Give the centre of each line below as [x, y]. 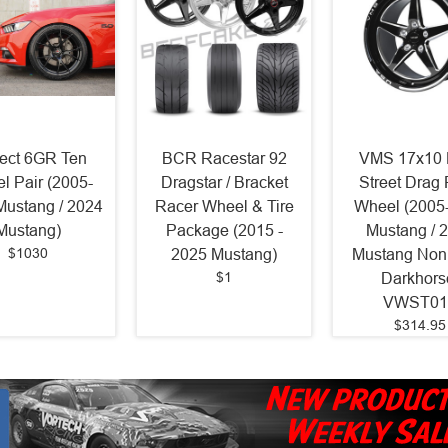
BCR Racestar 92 [224, 158]
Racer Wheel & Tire [224, 206]
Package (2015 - [224, 230]
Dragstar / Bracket [224, 182]
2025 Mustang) [224, 254]
